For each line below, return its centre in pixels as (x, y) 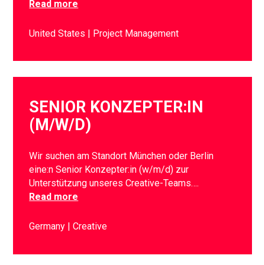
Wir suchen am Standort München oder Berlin (122, 156)
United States (59, 33)
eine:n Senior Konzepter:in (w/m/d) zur (109, 170)
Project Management (136, 33)
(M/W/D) (60, 125)
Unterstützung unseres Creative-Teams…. (114, 183)
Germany (49, 226)
